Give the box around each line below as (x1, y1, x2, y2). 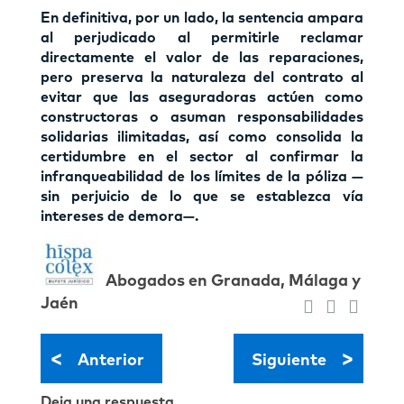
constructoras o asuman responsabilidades (41, 109, 363, 124)
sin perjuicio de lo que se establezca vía (41, 188, 363, 204)
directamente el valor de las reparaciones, (41, 50, 363, 65)
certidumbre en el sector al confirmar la (41, 149, 363, 164)
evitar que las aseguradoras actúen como (41, 89, 363, 105)
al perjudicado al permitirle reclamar (41, 30, 363, 45)
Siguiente (252, 352, 326, 369)
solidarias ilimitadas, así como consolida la (41, 129, 363, 144)
